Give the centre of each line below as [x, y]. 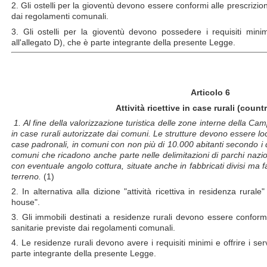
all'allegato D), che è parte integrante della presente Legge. [123, 42]
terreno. [27, 176]
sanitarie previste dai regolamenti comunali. [93, 228]
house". [26, 202]
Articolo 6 [210, 93]
